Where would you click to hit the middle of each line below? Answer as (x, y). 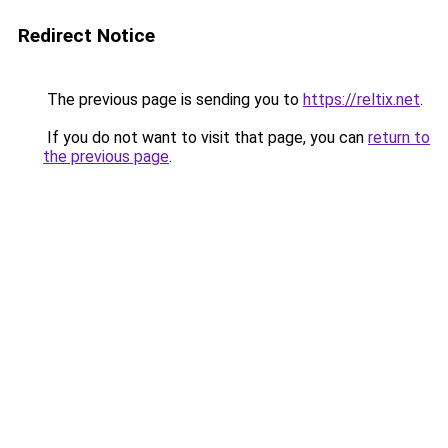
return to (399, 137)
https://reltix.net (361, 99)
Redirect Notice (86, 35)
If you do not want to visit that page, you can (205, 137)
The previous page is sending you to (173, 99)
